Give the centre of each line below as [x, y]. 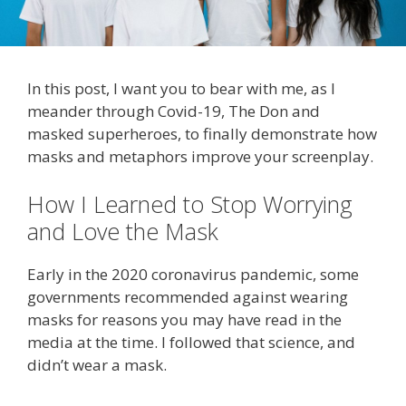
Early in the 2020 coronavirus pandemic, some [193, 275]
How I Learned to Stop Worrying [190, 204]
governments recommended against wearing [188, 297]
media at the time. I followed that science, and [191, 343]
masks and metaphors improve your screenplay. [200, 156]
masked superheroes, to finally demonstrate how [202, 133]
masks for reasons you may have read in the [184, 320]
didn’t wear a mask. [97, 365]
